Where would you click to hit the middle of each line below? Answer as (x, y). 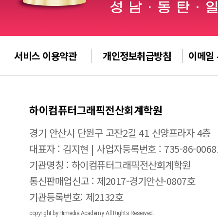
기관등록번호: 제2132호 (76, 197)
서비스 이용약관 (45, 55)
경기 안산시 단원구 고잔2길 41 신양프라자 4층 (120, 133)
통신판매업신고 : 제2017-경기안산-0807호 (112, 181)
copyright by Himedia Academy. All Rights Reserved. (91, 213)
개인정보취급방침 (137, 55)
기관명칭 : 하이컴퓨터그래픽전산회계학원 (110, 165)
